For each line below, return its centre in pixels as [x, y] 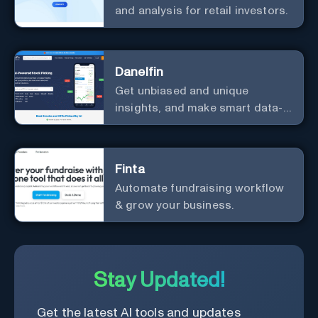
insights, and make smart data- [199, 108]
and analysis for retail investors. [202, 10]
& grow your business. [175, 205]
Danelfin [139, 72]
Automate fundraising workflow [200, 188]
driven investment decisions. [192, 125]
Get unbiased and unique [182, 91]
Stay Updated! [159, 280]
